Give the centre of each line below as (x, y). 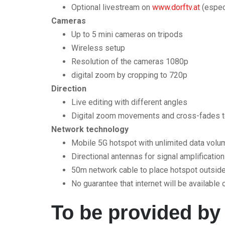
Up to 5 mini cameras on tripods (127, 34)
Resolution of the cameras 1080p (130, 62)
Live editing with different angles (129, 102)
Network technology (90, 129)
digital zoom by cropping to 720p (129, 75)
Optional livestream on (111, 7)
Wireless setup (98, 48)
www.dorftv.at (175, 7)
